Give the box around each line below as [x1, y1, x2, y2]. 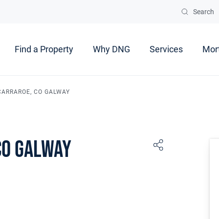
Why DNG [93, 44, 130, 55]
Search [193, 8, 214, 16]
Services [150, 44, 183, 55]
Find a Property [15, 44, 73, 55]
